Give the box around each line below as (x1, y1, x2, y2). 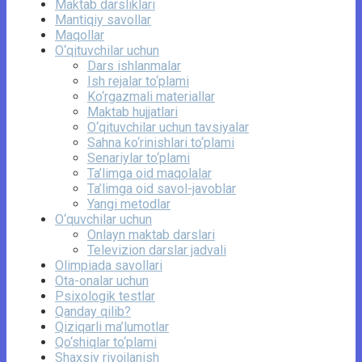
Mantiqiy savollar (55, 12, 151, 28)
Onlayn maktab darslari (87, 227, 215, 243)
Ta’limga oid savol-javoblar (87, 181, 236, 197)
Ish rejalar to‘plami (87, 74, 189, 90)
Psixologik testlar (55, 288, 155, 305)
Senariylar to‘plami (87, 150, 190, 166)
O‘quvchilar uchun (55, 212, 152, 228)
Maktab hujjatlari (87, 104, 178, 120)
